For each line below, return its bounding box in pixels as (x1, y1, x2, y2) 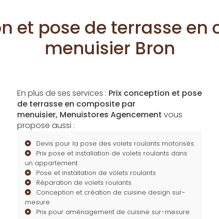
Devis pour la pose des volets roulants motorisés (36, 139, 194, 148)
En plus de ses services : (17, 88, 109, 99)
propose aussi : (17, 120, 75, 131)
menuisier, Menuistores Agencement (17, 109, 162, 120)
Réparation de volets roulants (36, 178, 131, 187)
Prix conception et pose (108, 88, 202, 99)
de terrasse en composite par (17, 98, 135, 109)
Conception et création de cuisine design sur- (36, 188, 185, 197)
